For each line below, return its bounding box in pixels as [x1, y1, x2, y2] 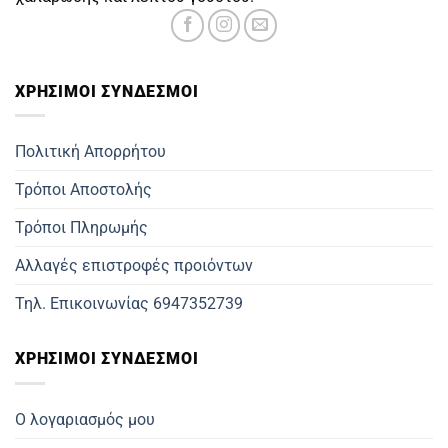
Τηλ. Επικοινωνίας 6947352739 [15, 294, 243, 314]
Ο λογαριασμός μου [15, 409, 155, 429]
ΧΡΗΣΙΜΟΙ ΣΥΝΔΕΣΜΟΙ [15, 349, 199, 369]
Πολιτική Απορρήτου [15, 142, 166, 162]
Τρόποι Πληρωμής [15, 218, 148, 238]
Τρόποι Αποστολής [15, 180, 152, 200]
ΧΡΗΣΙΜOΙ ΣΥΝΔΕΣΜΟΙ [15, 81, 199, 101]
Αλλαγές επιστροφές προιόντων [15, 256, 253, 276]
